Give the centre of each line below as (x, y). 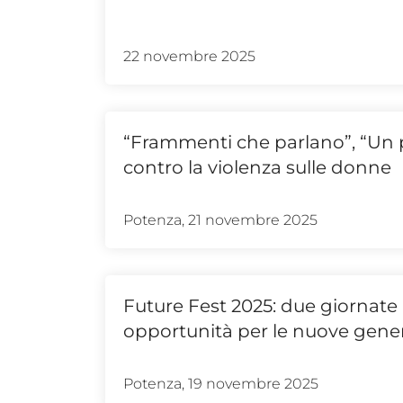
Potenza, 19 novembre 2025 (221, 383)
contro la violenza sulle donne (257, 167)
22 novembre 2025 (189, 56)
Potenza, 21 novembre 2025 (220, 219)
